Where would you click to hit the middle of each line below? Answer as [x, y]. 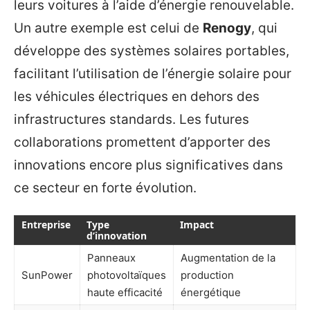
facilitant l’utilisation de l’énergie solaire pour [153, 74]
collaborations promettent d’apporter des [142, 143]
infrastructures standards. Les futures [131, 120]
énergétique [211, 292]
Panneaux [111, 257]
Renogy [227, 28]
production [207, 275]
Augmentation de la [228, 257]
